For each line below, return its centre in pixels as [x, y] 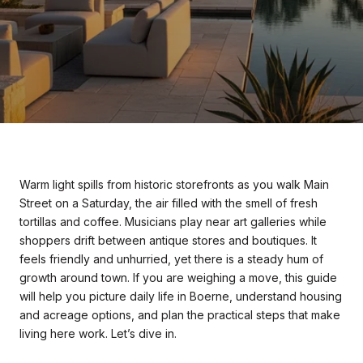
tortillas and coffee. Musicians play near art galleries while [173, 222]
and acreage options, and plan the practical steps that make [180, 315]
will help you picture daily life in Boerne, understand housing [181, 296]
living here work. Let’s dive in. [98, 333]
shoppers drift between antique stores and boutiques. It [168, 240]
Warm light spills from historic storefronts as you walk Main [174, 184]
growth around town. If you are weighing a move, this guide [178, 278]
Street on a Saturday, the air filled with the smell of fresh [169, 203]
